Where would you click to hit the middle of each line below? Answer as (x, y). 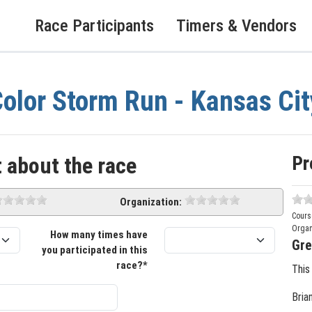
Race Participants (94, 25)
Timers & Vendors (236, 25)
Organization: (151, 202)
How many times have (99, 235)
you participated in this (94, 250)
